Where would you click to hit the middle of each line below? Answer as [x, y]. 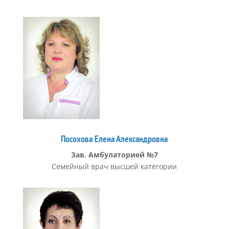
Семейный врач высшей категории [114, 166]
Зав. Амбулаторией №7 [114, 155]
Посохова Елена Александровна [114, 139]
